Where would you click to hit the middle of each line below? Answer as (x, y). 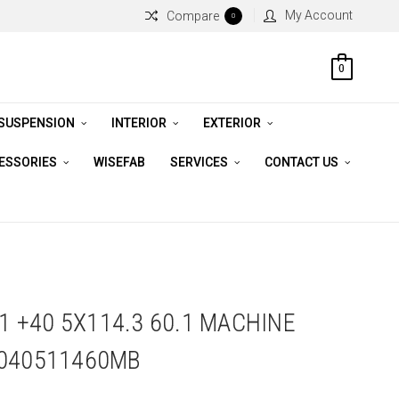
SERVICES (200, 162)
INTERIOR (140, 123)
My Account (319, 15)
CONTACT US (302, 162)
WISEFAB (119, 162)
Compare (193, 16)
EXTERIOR (233, 123)
